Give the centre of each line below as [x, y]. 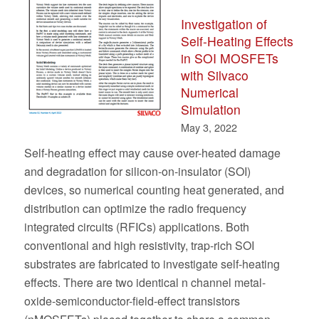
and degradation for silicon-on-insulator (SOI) [137, 171]
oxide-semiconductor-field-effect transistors [132, 301]
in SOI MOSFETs [229, 58]
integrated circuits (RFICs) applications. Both [136, 227]
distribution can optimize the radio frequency [135, 208]
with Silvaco [214, 75]
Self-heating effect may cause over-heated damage [152, 153]
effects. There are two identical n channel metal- [145, 282]
